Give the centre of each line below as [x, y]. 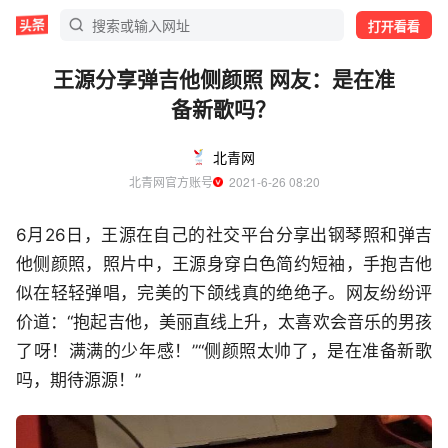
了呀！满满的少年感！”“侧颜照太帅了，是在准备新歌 [224, 351]
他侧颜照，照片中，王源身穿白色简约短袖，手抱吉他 [224, 264]
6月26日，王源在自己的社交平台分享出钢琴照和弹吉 [224, 235]
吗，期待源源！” [78, 380]
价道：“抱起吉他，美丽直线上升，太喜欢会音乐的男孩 [224, 322]
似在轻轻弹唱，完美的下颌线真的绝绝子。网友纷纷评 [224, 293]
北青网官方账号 [170, 181]
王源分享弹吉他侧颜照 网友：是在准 [223, 78]
